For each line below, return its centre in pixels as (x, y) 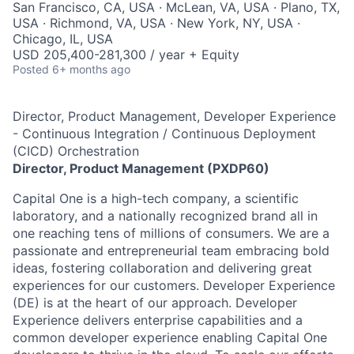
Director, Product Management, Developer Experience (174, 116)
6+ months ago (91, 69)
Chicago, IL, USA (63, 39)
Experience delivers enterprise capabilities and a (158, 320)
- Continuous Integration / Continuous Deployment (164, 134)
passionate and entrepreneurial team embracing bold (171, 250)
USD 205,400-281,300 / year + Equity (126, 55)
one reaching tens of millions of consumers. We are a (171, 233)
